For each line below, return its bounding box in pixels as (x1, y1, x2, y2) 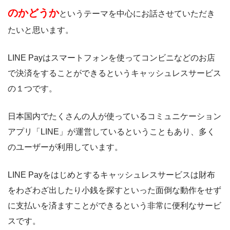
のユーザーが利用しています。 (8, 143, 123, 152)
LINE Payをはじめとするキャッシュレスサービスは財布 (8, 170, 215, 180)
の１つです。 (8, 84, 57, 93)
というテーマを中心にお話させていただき (59, 9, 215, 18)
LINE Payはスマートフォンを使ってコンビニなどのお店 (8, 53, 215, 63)
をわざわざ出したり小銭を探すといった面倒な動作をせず (8, 186, 221, 195)
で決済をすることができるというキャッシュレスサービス (8, 69, 221, 78)
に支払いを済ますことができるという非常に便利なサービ (8, 201, 221, 210)
